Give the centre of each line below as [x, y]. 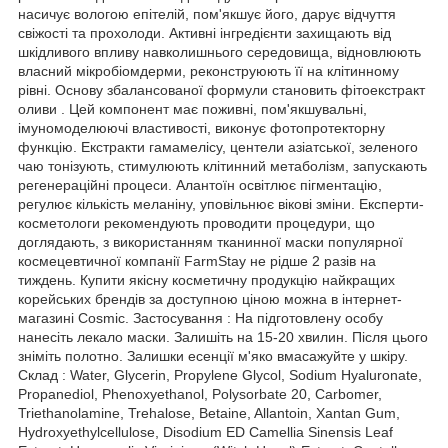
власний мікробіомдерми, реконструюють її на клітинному [208, 70]
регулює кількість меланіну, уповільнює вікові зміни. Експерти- [221, 203]
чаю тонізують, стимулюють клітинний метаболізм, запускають [222, 165]
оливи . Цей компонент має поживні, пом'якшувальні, [192, 108]
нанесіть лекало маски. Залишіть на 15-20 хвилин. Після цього [223, 336]
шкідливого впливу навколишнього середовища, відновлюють [219, 51]
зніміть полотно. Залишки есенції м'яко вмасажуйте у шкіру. [213, 355]
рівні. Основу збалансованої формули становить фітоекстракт [221, 89]
